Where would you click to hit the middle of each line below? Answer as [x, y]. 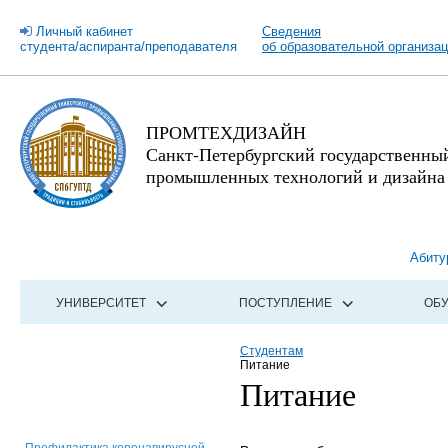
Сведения [291, 32]
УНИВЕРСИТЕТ [101, 303]
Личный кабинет [84, 32]
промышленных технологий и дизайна [295, 175]
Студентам [271, 351]
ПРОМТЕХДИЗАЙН [226, 131]
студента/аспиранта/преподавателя [128, 47]
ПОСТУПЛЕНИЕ [285, 303]
